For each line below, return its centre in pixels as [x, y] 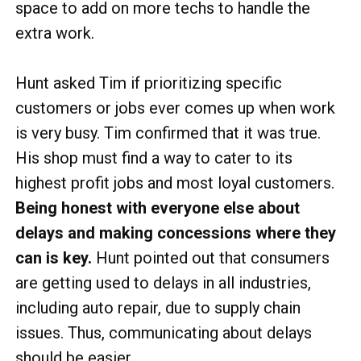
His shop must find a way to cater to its [154, 158]
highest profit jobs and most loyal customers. [175, 183]
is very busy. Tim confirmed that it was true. [168, 133]
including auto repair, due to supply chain [158, 308]
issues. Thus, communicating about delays [164, 333]
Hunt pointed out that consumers [211, 258]
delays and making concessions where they [176, 233]
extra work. [55, 33]
